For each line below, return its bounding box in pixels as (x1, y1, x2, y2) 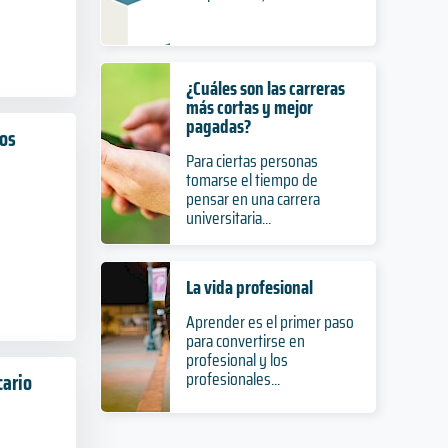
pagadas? (185, 111, 251, 141)
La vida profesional (185, 272, 313, 302)
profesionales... (185, 365, 280, 393)
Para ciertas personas (185, 147, 318, 175)
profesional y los (185, 346, 288, 374)
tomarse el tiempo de (185, 166, 318, 194)
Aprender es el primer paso (185, 308, 354, 336)
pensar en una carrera (185, 185, 320, 213)
